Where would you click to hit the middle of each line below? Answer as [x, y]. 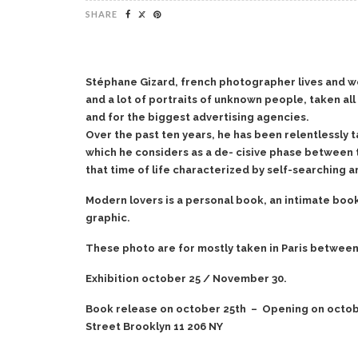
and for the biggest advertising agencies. [197, 117]
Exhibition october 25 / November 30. [186, 278]
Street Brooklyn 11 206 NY [154, 326]
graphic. [108, 217]
